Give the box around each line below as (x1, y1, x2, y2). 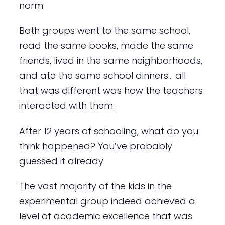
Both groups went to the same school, (19, 24, 190, 37)
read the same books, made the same (19, 39, 193, 52)
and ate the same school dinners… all (19, 69, 186, 82)
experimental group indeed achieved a (19, 194, 195, 207)
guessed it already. (19, 154, 105, 167)
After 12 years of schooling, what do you (19, 124, 198, 137)
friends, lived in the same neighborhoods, (19, 54, 202, 67)
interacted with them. (19, 99, 115, 112)
